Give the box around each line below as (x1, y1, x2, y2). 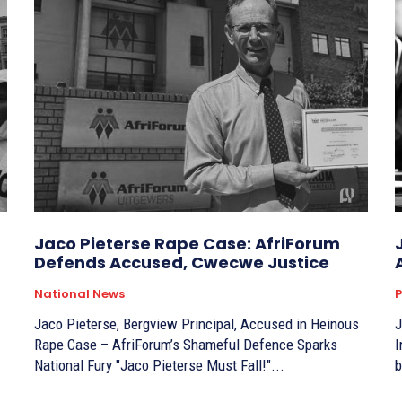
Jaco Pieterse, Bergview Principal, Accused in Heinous (34, 315, 359, 334)
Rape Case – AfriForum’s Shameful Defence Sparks (34, 336, 337, 354)
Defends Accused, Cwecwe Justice (34, 251, 329, 275)
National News (34, 285, 125, 303)
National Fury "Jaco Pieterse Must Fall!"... (116, 356, 284, 375)
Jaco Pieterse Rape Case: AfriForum (34, 232, 340, 256)
